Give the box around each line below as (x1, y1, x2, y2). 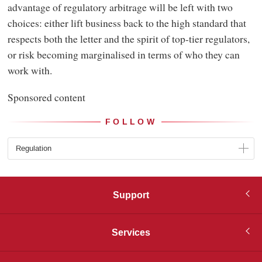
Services (112, 226, 150, 240)
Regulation (15, 143, 51, 154)
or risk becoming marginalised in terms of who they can (7, 47, 240, 62)
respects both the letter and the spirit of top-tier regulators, (7, 32, 250, 46)
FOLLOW (105, 116, 157, 129)
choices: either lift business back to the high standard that (7, 16, 246, 30)
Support (113, 188, 149, 202)
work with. (7, 63, 56, 78)
